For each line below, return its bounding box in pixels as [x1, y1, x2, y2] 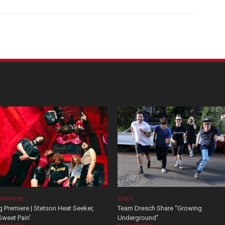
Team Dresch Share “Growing [118, 204, 202, 212]
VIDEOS [118, 196, 134, 201]
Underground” [118, 214, 159, 221]
